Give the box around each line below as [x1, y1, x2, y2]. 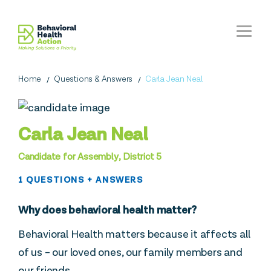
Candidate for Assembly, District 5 [18, 152, 162, 162]
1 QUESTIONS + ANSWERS [18, 175, 143, 184]
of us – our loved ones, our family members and [18, 247, 243, 258]
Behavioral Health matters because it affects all [18, 229, 250, 240]
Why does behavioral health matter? [18, 204, 197, 216]
